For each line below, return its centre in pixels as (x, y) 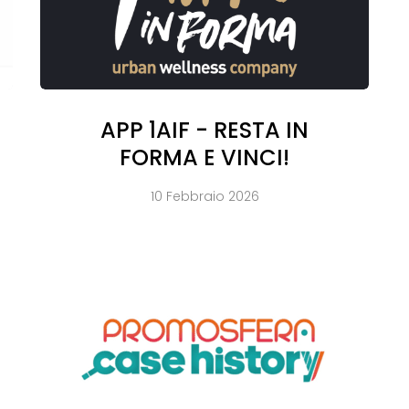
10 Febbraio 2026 (204, 197)
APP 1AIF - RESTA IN (204, 131)
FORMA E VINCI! (204, 158)
